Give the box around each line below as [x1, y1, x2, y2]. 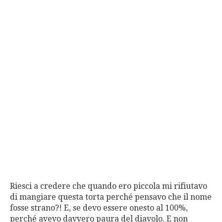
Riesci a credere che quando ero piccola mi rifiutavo [10, 181, 207, 191]
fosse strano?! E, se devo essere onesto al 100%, [10, 203, 188, 213]
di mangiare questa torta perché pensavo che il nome [10, 192, 212, 202]
